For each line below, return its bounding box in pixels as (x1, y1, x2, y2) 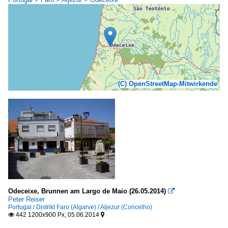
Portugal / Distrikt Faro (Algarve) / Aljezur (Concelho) (8, 204, 152, 211)
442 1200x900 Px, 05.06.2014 (14, 211, 101, 218)
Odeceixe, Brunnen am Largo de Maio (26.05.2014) (8, 187, 166, 195)
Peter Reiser (8, 195, 45, 203)
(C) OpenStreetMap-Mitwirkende (118, 80, 217, 88)
